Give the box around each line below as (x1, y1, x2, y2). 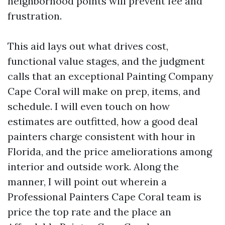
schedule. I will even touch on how (8, 100, 170, 113)
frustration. (8, 10, 62, 22)
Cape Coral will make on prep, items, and (8, 85, 200, 97)
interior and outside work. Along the (8, 160, 179, 173)
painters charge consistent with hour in (8, 130, 195, 143)
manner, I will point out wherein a (8, 175, 167, 188)
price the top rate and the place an (8, 205, 171, 218)
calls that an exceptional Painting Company (8, 70, 213, 82)
